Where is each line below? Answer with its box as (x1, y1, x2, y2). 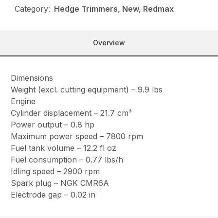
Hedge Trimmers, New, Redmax (54, 4, 174, 14)
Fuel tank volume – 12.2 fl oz (11, 143, 117, 153)
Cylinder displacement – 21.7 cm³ (11, 108, 132, 118)
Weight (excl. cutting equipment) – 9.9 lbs (11, 85, 163, 95)
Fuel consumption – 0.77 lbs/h (11, 155, 124, 165)
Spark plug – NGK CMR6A (11, 178, 109, 188)
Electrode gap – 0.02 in (11, 190, 96, 200)
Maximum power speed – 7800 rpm (11, 131, 144, 142)
